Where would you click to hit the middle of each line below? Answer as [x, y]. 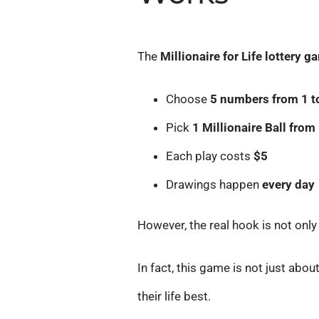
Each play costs [210, 156]
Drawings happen [214, 185]
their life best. [174, 297]
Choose [188, 99]
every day [289, 185]
